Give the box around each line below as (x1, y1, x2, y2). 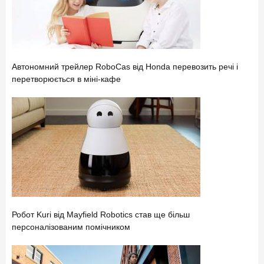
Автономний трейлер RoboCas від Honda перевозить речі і (12, 61, 238, 71)
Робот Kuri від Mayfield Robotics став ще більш (12, 209, 190, 219)
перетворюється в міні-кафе (12, 74, 121, 84)
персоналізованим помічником (12, 222, 130, 232)
